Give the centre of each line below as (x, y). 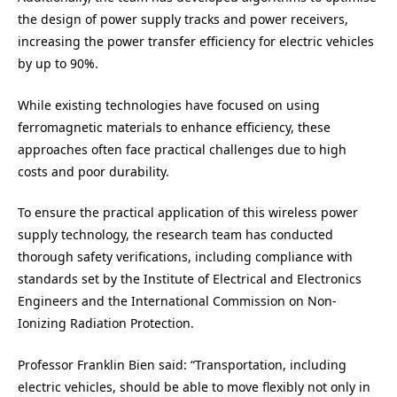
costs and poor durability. (93, 171)
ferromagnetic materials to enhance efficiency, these (174, 127)
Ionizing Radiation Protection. (106, 323)
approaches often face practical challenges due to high (182, 149)
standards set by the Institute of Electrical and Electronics (190, 279)
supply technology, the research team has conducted (175, 235)
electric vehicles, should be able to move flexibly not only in (194, 386)
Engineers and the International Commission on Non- (177, 301)
